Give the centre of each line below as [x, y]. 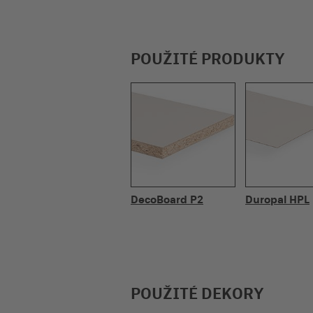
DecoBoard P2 [167, 199]
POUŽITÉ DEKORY [197, 293]
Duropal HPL [277, 199]
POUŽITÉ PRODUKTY [208, 59]
